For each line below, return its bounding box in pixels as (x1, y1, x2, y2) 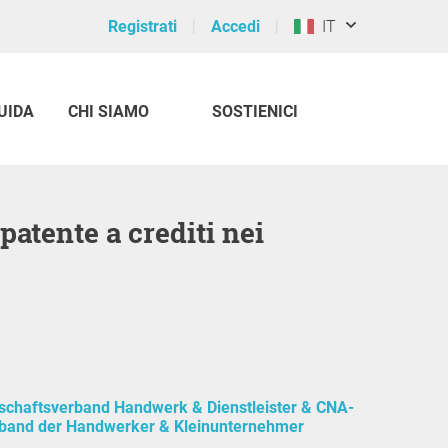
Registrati (108, 17, 177, 36)
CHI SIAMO (68, 102, 149, 121)
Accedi (211, 17, 260, 36)
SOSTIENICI (212, 102, 298, 121)
